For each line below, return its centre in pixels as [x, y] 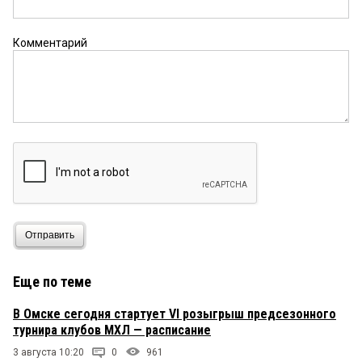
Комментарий [50, 42]
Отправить [50, 236]
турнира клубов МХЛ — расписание [112, 330]
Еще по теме [52, 281]
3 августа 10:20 [48, 352]
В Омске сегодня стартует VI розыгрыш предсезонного [175, 314]
